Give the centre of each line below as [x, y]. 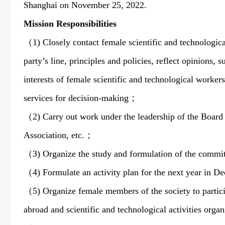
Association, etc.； [59, 135]
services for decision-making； [83, 98]
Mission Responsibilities [70, 24]
